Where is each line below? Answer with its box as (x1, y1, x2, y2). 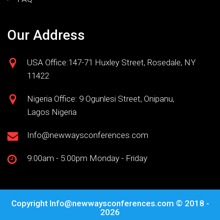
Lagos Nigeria (27, 107, 77, 117)
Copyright (11, 198, 50, 209)
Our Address (7, 27, 85, 44)
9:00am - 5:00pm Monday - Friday (27, 153, 147, 164)
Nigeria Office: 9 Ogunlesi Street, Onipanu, (27, 94, 174, 104)
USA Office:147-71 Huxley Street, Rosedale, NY (27, 57, 196, 68)
